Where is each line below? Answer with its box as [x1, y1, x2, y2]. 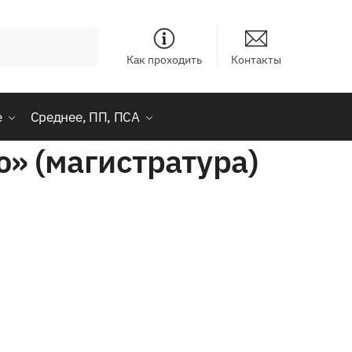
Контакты [230, 53, 281, 67]
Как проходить [126, 53, 203, 67]
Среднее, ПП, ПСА [30, 108, 140, 126]
